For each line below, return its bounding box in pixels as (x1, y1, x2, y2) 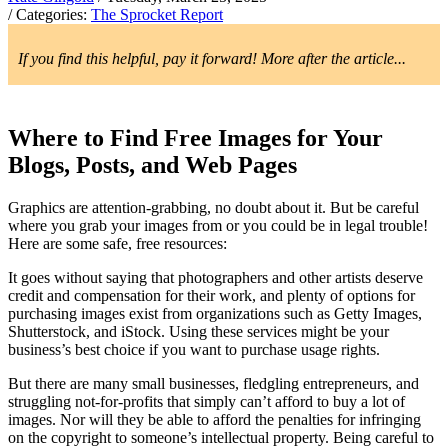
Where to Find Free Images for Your (8, 124, 383, 151)
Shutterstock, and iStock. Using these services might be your (8, 322, 389, 340)
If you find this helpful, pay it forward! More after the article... (18, 49, 406, 67)
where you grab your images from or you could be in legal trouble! (8, 216, 428, 234)
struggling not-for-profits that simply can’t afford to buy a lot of (8, 392, 405, 410)
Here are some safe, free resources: (8, 234, 227, 252)
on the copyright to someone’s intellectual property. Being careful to (8, 428, 434, 446)
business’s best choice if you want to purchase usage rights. (8, 340, 380, 358)
